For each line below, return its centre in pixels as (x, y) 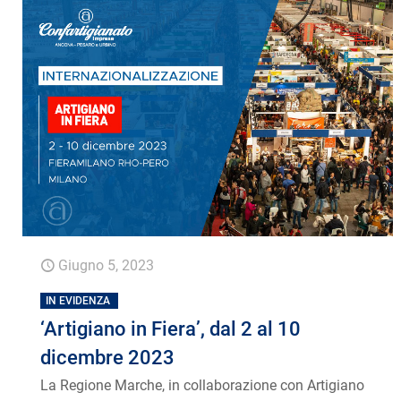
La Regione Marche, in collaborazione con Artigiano (203, 386)
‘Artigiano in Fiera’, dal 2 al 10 (171, 329)
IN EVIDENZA (78, 301)
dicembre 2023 (108, 358)
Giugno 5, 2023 (107, 266)
